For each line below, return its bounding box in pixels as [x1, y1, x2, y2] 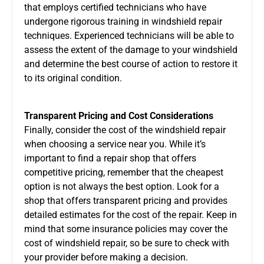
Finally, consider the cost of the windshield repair [24, 124, 226, 136]
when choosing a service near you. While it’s [24, 138, 206, 150]
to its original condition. [24, 72, 122, 84]
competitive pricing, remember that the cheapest [24, 166, 223, 178]
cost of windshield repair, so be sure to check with [24, 237, 229, 249]
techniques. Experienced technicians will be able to [24, 29, 234, 41]
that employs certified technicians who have [24, 1, 206, 13]
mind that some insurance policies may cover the [24, 223, 227, 235]
